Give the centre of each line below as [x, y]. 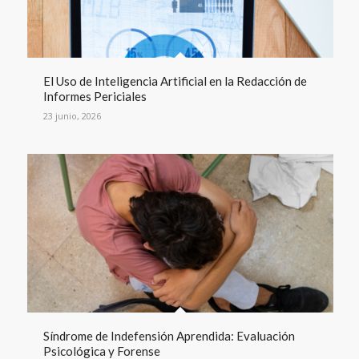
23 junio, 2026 [72, 116]
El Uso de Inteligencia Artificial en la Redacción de [175, 81]
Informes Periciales [95, 97]
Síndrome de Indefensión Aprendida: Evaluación [169, 336]
